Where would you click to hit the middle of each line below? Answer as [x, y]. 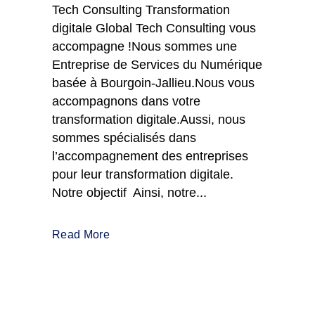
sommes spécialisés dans [124, 138]
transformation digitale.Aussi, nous [149, 120]
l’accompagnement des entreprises [150, 156]
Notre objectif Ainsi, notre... [129, 193]
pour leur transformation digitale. [143, 174]
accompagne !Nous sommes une [144, 46]
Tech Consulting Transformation [141, 10]
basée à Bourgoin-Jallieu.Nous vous [153, 83]
